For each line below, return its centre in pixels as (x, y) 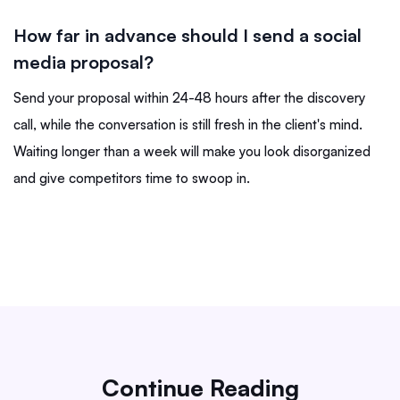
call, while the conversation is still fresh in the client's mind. (188, 125)
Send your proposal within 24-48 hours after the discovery (189, 98)
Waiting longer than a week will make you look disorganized (192, 152)
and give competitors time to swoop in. (132, 179)
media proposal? (83, 62)
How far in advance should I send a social (187, 36)
